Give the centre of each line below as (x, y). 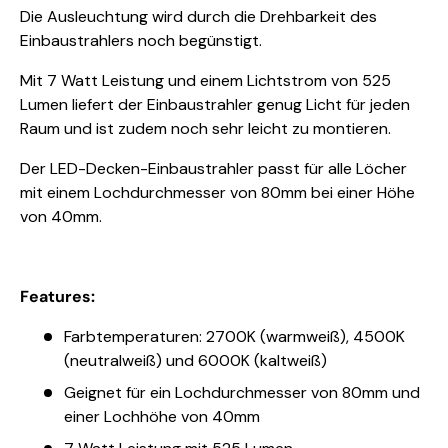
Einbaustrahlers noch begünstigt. (141, 40)
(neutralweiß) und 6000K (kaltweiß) (195, 360)
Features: (57, 296)
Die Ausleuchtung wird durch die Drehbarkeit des (198, 16)
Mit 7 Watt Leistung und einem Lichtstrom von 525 (205, 80)
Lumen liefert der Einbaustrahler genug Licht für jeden (215, 104)
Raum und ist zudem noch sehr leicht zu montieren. (205, 128)
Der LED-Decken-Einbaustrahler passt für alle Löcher (213, 168)
